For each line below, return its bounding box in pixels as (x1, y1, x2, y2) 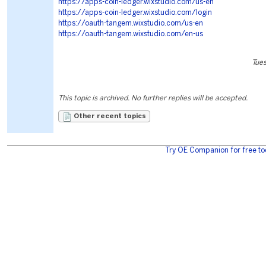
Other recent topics (72, 113, 146, 119)
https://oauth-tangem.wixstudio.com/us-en (58, 20, 203, 27)
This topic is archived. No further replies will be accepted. (58, 95, 248, 102)
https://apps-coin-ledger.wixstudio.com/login (58, 9, 212, 16)
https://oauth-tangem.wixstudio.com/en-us (58, 31, 203, 37)
